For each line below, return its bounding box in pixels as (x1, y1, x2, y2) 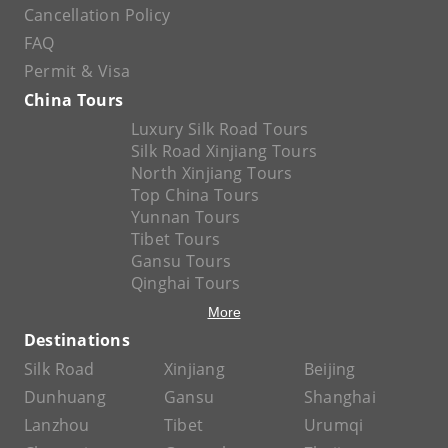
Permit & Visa (24, 60, 131, 82)
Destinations (24, 329, 130, 351)
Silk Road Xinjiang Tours (130, 140, 318, 162)
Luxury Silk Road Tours (130, 118, 309, 140)
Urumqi (304, 414, 364, 436)
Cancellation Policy (24, 4, 171, 26)
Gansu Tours (130, 250, 232, 272)
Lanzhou (24, 414, 90, 436)
